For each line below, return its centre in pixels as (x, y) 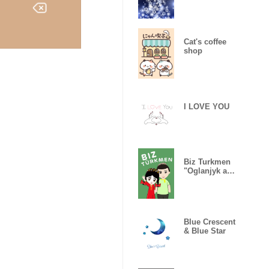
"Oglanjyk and (210, 171)
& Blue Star (205, 231)
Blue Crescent (210, 222)
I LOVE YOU (207, 106)
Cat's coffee (205, 42)
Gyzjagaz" (203, 180)
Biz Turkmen (207, 162)
